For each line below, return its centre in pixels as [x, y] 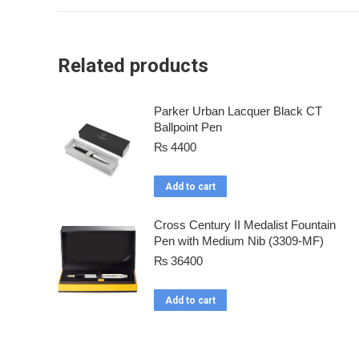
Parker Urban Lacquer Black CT [238, 111]
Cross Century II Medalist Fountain [245, 225]
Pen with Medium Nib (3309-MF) [239, 241]
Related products [133, 66]
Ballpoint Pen [188, 127]
